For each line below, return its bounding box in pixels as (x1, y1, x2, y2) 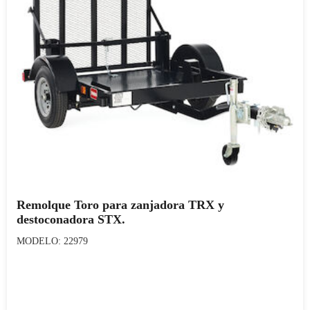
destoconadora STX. (17, 212, 125, 226)
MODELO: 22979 (17, 236, 88, 246)
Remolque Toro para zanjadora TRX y (17, 198, 224, 212)
